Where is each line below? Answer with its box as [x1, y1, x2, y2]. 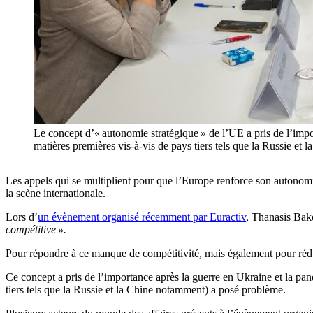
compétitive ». [6, 224, 66, 236]
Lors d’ [6, 211, 38, 224]
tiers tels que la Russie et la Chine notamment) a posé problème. [6, 284, 286, 296]
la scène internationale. [6, 187, 105, 200]
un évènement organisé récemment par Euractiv [38, 211, 246, 224]
